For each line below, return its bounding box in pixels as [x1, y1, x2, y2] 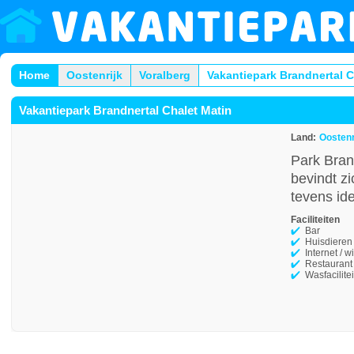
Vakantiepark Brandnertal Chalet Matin [19, 104, 232, 117]
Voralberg [139, 69, 190, 81]
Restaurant [305, 258, 352, 269]
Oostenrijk [66, 69, 122, 81]
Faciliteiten [291, 214, 340, 225]
